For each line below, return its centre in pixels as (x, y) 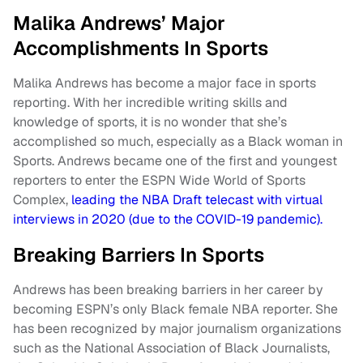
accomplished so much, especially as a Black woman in (178, 141)
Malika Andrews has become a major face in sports (164, 83)
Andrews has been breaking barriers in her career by (168, 289)
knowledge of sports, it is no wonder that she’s (150, 122)
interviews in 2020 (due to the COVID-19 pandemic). (168, 219)
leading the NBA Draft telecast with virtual (195, 199)
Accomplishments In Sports (141, 48)
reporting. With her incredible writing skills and (150, 102)
